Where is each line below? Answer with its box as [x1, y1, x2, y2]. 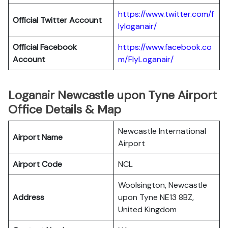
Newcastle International [118, 126, 206, 136]
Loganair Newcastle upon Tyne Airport [8, 88, 217, 103]
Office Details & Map [8, 102, 121, 117]
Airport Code [13, 159, 62, 169]
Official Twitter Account [13, 15, 102, 25]
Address [13, 192, 44, 203]
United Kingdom [118, 204, 177, 215]
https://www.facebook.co [118, 42, 212, 52]
